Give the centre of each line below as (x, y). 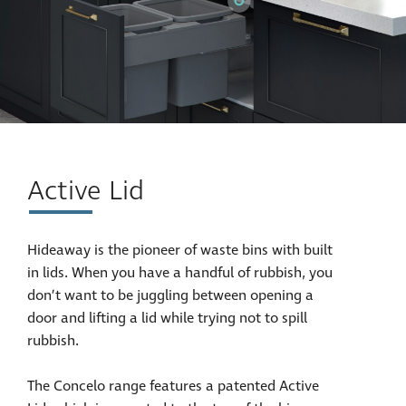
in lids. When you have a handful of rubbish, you (180, 273)
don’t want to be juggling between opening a (170, 295)
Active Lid (86, 192)
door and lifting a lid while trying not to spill (167, 318)
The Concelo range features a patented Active (173, 386)
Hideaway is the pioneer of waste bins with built (180, 250)
